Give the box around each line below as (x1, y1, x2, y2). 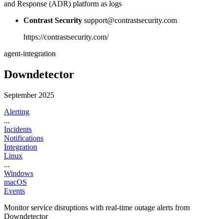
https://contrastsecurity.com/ (23, 33, 109, 42)
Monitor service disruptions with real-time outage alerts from (4, 203, 190, 212)
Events (4, 187, 25, 196)
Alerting (4, 108, 29, 116)
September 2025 (4, 91, 54, 100)
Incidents (4, 125, 32, 134)
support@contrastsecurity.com (84, 16, 177, 25)
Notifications (4, 134, 44, 143)
